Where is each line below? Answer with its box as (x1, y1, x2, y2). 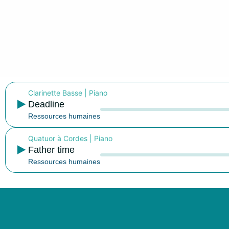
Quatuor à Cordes (28, 133, 87, 143)
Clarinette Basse (28, 88, 82, 97)
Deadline (28, 99, 64, 109)
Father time (28, 144, 75, 155)
